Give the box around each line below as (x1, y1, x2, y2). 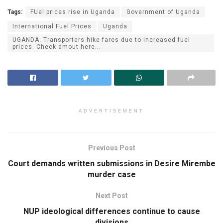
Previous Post (88, 144, 135, 152)
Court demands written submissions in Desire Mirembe (7, 159, 216, 169)
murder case (87, 170, 136, 180)
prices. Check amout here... (12, 43, 101, 51)
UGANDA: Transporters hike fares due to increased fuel (12, 36, 190, 44)
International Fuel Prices (12, 23, 92, 30)
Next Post (95, 192, 128, 200)
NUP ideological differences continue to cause (23, 207, 200, 217)
